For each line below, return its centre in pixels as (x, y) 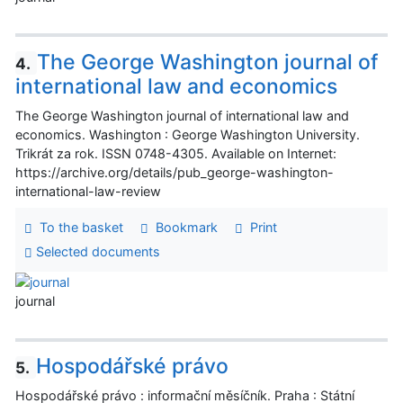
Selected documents (96, 252)
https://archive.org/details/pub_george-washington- (175, 172)
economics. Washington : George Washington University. (188, 134)
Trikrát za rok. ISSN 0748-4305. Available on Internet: (176, 153)
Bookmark (183, 228)
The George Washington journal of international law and (182, 115)
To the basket (77, 228)
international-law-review (88, 191)
